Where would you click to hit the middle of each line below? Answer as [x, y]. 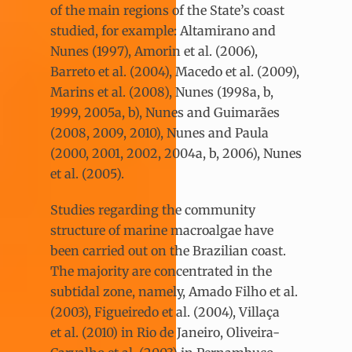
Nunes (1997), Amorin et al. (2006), [154, 51]
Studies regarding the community [153, 210]
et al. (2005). [89, 173]
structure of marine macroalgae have [162, 231]
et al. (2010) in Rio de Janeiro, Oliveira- [165, 333]
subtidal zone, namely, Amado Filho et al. [174, 292]
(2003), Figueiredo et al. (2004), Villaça [165, 312]
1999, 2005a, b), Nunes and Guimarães [165, 112]
